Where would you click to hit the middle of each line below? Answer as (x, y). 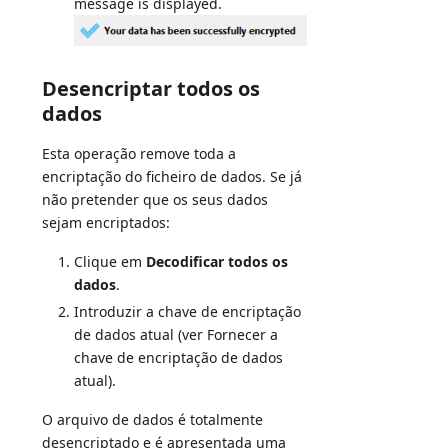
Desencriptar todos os (151, 88)
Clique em (110, 261)
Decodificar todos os (217, 261)
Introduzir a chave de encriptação (188, 311)
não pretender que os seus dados (155, 199)
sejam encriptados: (106, 222)
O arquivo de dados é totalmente (153, 419)
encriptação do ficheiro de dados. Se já (172, 176)
